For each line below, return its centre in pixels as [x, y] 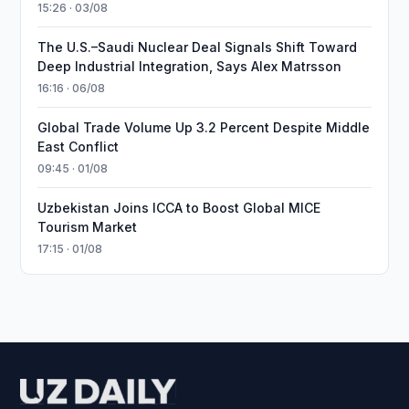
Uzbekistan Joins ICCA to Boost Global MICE [179, 208]
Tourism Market [88, 227]
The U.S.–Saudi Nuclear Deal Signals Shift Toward [198, 47]
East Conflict [79, 147]
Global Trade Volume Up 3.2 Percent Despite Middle [204, 127]
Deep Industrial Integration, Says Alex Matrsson [190, 66]
